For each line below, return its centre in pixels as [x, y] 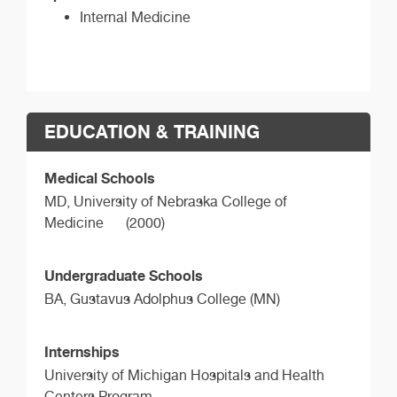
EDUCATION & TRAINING [152, 132]
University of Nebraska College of [180, 202]
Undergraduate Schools [124, 275]
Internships [82, 351]
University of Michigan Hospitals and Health [184, 375]
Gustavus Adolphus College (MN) [175, 299]
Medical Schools [100, 179]
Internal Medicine [135, 17]
